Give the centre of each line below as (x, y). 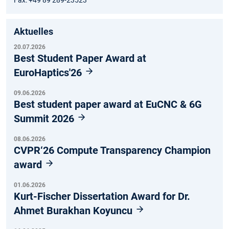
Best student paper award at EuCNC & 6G (108, 104)
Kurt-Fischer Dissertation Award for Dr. (102, 196)
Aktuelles (33, 31)
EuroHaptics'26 (49, 72)
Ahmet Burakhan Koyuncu (74, 210)
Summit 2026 (45, 118)
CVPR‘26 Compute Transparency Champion (112, 150)
